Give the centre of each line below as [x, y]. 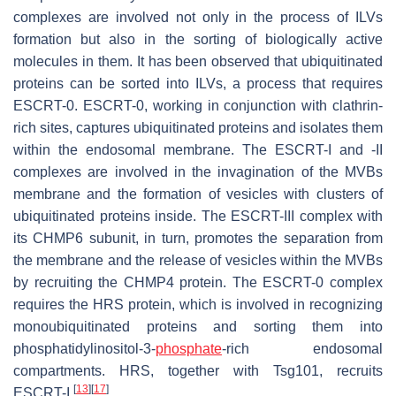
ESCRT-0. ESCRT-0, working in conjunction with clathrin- [198, 105]
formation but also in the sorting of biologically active [198, 39]
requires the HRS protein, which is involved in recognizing [198, 304]
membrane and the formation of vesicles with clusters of [198, 194]
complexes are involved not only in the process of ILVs [198, 17]
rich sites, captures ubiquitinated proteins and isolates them [198, 127]
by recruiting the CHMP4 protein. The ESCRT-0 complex [198, 282]
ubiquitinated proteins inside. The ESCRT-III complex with [198, 216]
